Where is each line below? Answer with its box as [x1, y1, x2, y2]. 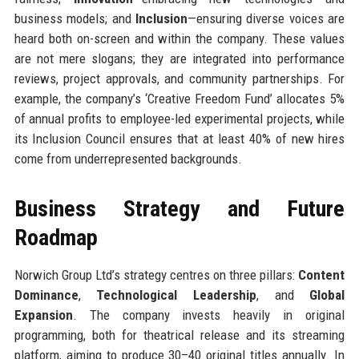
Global [309, 286, 345, 303]
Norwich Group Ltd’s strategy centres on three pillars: [14, 266, 299, 283]
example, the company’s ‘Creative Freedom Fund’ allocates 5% [14, 90, 345, 107]
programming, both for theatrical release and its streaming [14, 326, 345, 343]
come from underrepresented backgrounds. [14, 150, 242, 167]
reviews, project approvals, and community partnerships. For [14, 70, 345, 87]
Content [298, 266, 345, 283]
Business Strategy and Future [14, 195, 345, 222]
